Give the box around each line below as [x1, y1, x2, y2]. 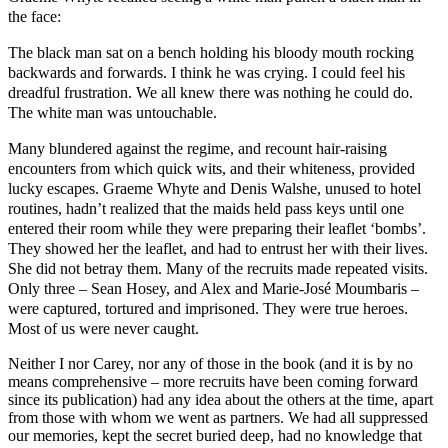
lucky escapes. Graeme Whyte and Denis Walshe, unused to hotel [8, 179, 421, 197]
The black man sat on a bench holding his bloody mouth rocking [8, 43, 414, 61]
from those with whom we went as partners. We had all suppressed [8, 408, 428, 426]
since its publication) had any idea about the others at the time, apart [8, 390, 433, 408]
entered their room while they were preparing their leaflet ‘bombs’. [8, 219, 426, 237]
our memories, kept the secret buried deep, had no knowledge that [8, 426, 422, 444]
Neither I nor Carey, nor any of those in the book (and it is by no [8, 354, 413, 372]
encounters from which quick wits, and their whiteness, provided [8, 159, 415, 177]
